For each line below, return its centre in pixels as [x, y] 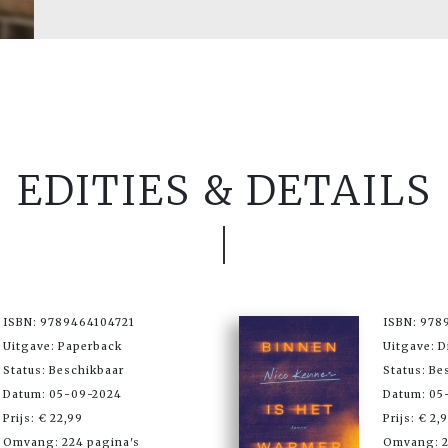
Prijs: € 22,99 [43, 418]
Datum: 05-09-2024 [62, 394]
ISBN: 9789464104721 [69, 322]
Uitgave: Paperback [62, 346]
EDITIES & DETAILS [224, 190]
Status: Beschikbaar [63, 370]
